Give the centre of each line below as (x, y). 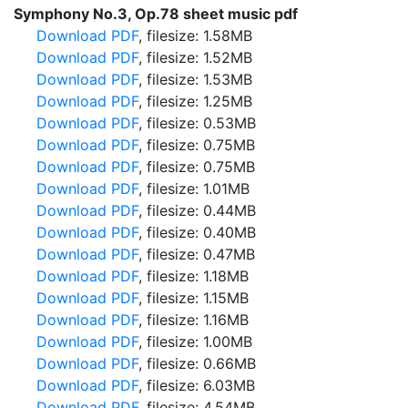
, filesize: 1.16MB (194, 320)
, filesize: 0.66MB (197, 363)
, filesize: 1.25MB (195, 101)
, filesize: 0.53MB (197, 123)
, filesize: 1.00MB (195, 342)
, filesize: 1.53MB (195, 79)
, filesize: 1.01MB (194, 189)
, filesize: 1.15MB (194, 298)
